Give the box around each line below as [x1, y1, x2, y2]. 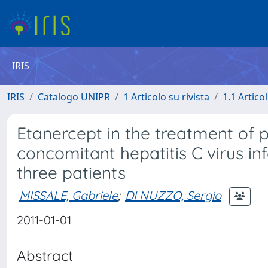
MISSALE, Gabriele [19, 187, 118, 203]
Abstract [17, 246, 73, 264]
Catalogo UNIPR [38, 90, 110, 103]
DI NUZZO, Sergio [125, 187, 221, 203]
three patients [17, 162, 126, 183]
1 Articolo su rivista [123, 90, 209, 103]
